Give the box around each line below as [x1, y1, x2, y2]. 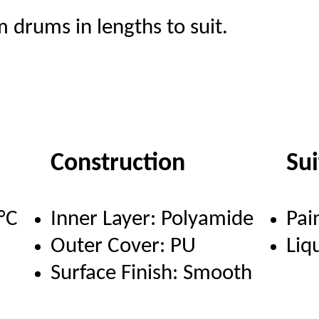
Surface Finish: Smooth [51, 262, 253, 285]
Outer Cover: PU [51, 235, 197, 258]
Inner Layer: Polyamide [51, 208, 254, 231]
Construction [51, 150, 186, 177]
